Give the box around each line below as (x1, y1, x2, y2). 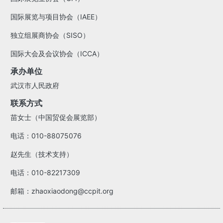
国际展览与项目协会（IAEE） (10, 12, 102, 21)
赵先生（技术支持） (10, 150, 74, 159)
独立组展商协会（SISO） (10, 31, 90, 40)
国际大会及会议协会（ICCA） (10, 49, 104, 58)
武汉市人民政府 (10, 81, 60, 90)
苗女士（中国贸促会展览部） (10, 113, 102, 122)
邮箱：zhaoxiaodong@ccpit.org (10, 187, 114, 196)
